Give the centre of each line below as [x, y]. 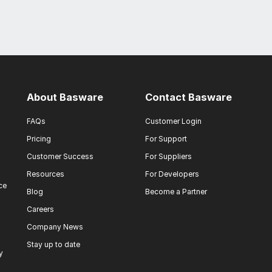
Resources [46, 174]
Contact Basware [189, 97]
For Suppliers [168, 156]
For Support [166, 139]
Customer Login [173, 121]
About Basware [65, 97]
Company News [55, 227]
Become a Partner [176, 192]
